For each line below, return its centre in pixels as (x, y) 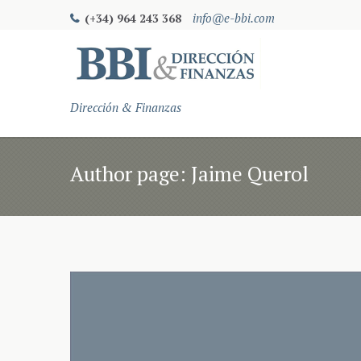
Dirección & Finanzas (126, 108)
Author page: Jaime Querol (189, 173)
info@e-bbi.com (234, 17)
